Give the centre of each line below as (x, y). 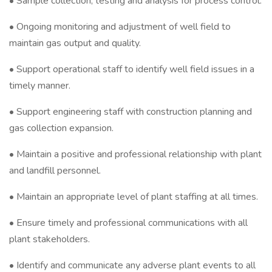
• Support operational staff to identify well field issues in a (132, 69)
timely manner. (40, 86)
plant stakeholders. (49, 239)
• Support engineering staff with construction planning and (131, 112)
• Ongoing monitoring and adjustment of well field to (120, 27)
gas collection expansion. (61, 128)
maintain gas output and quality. (75, 43)
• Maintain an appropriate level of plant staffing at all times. (134, 197)
